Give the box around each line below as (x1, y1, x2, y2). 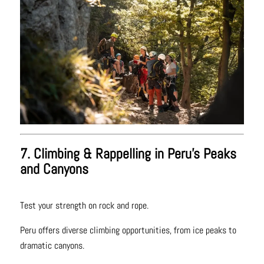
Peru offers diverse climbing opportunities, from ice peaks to (19, 224, 236, 237)
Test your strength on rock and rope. (19, 199, 148, 212)
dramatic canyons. (19, 239, 84, 252)
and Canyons (19, 160, 88, 179)
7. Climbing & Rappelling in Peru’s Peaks (19, 144, 236, 163)
